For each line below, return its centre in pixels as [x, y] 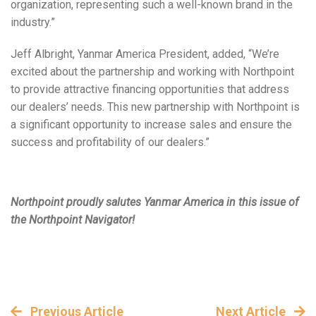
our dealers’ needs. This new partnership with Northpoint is [155, 107]
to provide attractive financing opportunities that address [150, 90]
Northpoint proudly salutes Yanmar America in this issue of [154, 202]
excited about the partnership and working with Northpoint [152, 72]
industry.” [33, 23]
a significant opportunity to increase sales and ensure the [151, 125]
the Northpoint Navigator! [73, 220]
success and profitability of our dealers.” [110, 142]
